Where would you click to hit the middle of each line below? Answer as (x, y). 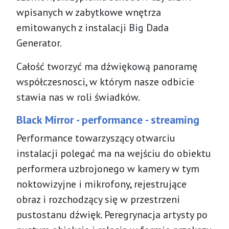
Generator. (39, 43)
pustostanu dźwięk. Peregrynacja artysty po (112, 214)
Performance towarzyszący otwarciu (96, 138)
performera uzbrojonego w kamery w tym (108, 168)
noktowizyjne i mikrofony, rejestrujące (101, 184)
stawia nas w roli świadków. (78, 97)
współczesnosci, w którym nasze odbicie (105, 82)
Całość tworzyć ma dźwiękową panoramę (107, 66)
